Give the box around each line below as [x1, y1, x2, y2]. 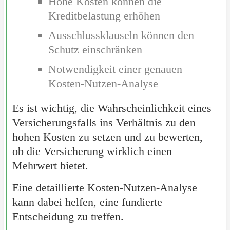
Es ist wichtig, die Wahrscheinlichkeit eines [12, 102, 212, 115]
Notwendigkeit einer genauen [48, 63, 182, 76]
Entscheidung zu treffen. [12, 210, 124, 223]
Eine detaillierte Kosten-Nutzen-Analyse [12, 181, 197, 195]
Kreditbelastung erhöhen [48, 9, 160, 23]
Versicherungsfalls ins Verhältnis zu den [12, 116, 196, 129]
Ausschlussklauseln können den [48, 29, 194, 42]
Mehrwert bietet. [12, 159, 88, 172]
